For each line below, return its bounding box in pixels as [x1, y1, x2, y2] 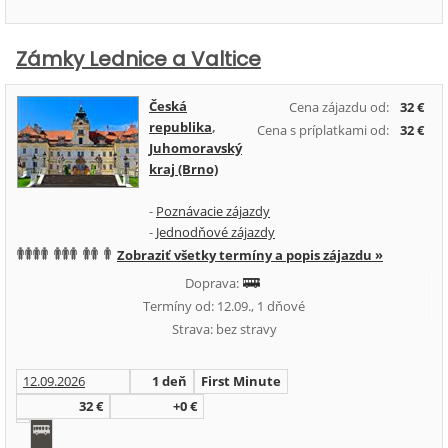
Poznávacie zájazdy [156, 202, 270, 220]
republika [149, 118, 212, 136]
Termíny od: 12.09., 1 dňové [142, 297, 305, 315]
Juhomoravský [149, 139, 242, 157]
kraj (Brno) [149, 160, 218, 178]
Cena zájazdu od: [289, 98, 389, 116]
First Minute [201, 372, 281, 390]
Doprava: [185, 274, 242, 292]
